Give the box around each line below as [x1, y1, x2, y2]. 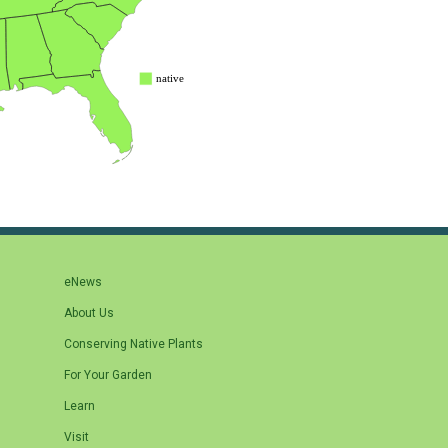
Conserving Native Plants [64, 337, 203, 352]
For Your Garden [64, 368, 152, 383]
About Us [64, 306, 114, 321]
